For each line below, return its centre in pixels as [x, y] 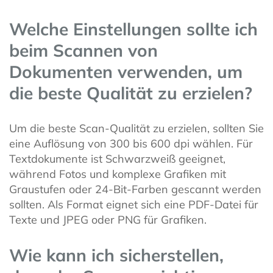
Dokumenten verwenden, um [126, 72]
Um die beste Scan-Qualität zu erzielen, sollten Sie [136, 129]
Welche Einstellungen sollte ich [133, 29]
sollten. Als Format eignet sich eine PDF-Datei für [134, 205]
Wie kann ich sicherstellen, [116, 255]
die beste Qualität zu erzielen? [131, 93]
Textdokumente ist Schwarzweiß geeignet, [117, 159]
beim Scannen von [83, 51]
